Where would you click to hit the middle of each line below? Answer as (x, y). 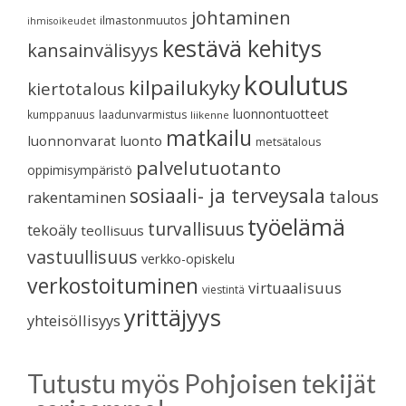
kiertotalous (76, 89)
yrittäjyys (173, 318)
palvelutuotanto (208, 168)
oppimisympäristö (80, 170)
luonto (141, 141)
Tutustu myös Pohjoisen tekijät (202, 384)
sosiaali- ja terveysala (227, 196)
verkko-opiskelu (188, 259)
